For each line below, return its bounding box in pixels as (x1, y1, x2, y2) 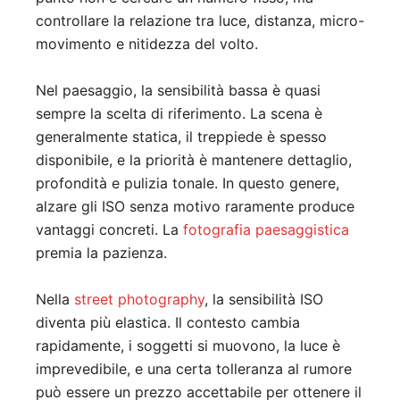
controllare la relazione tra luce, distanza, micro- (36, 11, 364, 29)
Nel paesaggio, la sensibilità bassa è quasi (36, 80, 321, 99)
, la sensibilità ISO (204, 289, 323, 308)
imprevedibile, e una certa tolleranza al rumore (36, 359, 352, 378)
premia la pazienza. (36, 243, 167, 262)
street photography (74, 289, 204, 308)
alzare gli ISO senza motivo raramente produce (36, 196, 354, 215)
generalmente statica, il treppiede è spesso (36, 127, 327, 146)
